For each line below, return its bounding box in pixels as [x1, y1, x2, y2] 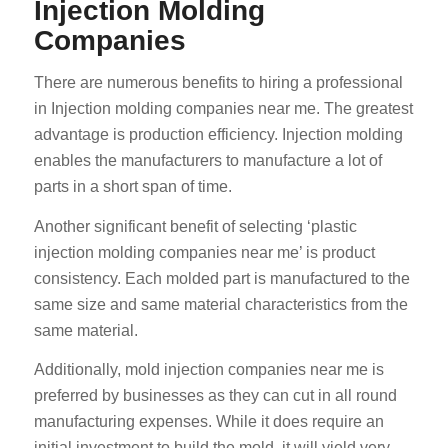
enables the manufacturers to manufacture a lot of [33, 151, 382, 169]
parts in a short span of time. [33, 177, 232, 195]
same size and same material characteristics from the [33, 295, 408, 313]
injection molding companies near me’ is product [33, 243, 375, 261]
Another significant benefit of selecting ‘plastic [33, 217, 357, 235]
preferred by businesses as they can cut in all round [33, 387, 397, 405]
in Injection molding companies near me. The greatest [33, 99, 413, 117]
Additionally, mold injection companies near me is [33, 361, 384, 379]
